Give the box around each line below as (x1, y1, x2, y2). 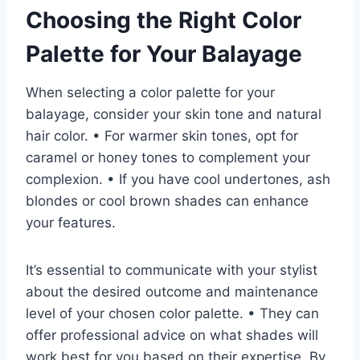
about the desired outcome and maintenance (26, 284, 318, 301)
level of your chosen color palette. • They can (26, 305, 319, 322)
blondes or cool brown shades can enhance (26, 193, 309, 210)
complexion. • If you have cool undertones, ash (26, 171, 330, 188)
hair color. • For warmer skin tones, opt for (26, 128, 298, 145)
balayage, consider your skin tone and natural (26, 106, 321, 123)
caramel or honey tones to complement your (26, 149, 310, 166)
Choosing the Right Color (26, 6, 301, 35)
